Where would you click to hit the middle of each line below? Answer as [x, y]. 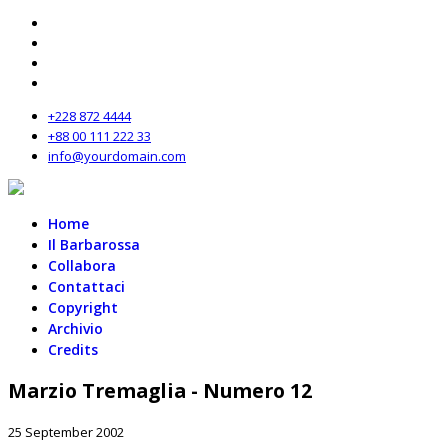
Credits [73, 349]
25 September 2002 [66, 432]
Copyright [83, 307]
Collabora [82, 265]
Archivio [75, 328]
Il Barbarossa [94, 244]
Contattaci [86, 286]
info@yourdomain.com [117, 156]
